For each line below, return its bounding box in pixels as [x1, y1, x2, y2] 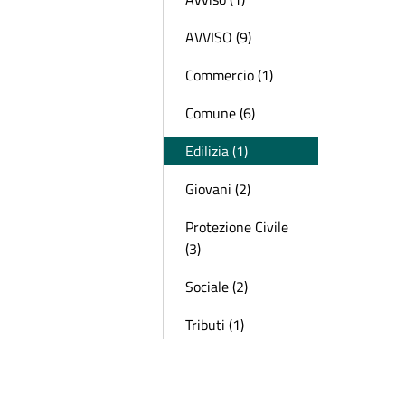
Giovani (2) [185, 178, 250, 200]
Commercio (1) [185, 64, 273, 86]
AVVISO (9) [185, 26, 251, 48]
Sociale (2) [185, 276, 248, 297]
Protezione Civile [185, 216, 288, 238]
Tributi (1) [185, 314, 244, 335]
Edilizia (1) [185, 140, 248, 162]
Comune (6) [185, 102, 255, 124]
